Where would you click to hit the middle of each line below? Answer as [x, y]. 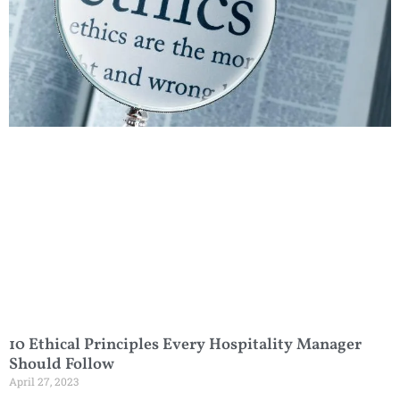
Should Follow [62, 365]
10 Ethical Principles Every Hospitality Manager [185, 346]
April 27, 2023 [44, 382]
